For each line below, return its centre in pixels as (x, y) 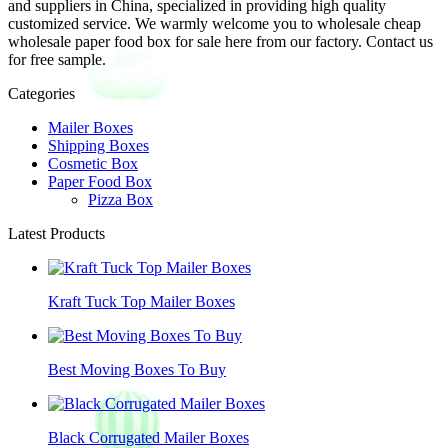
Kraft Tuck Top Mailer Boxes (141, 301)
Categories (41, 93)
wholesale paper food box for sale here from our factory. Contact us (220, 41)
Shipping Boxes (98, 145)
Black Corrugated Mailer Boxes (148, 437)
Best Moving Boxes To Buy (137, 369)
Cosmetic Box (93, 163)
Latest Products (56, 233)
